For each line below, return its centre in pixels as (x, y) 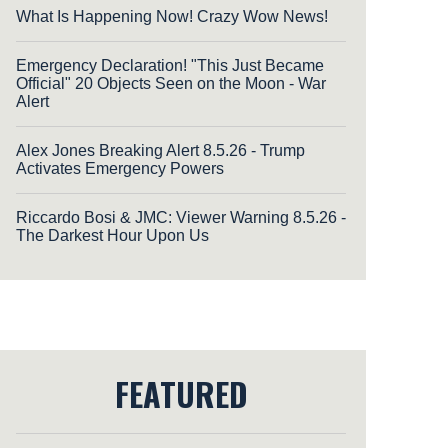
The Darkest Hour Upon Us (112, 235)
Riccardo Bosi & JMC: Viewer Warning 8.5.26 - (181, 217)
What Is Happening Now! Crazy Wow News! (172, 16)
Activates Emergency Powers (120, 168)
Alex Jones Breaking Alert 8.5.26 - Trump (160, 150)
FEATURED (181, 393)
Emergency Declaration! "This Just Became (170, 65)
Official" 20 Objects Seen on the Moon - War (171, 83)
